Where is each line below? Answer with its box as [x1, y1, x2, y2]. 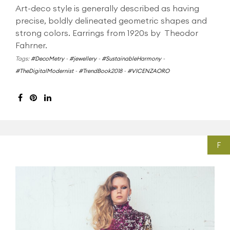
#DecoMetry [31, 55, 64, 62]
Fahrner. [15, 40, 47, 50]
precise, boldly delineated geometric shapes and [15, 15, 207, 26]
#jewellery [69, 55, 97, 62]
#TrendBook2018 [79, 67, 122, 74]
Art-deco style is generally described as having [15, 3, 199, 13]
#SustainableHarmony [102, 55, 161, 62]
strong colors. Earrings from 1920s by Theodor [15, 28, 198, 38]
